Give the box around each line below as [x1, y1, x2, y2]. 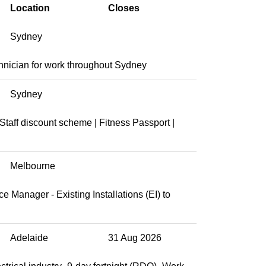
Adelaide [10, 232, 48, 243]
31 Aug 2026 [108, 232, 161, 243]
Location [10, 2, 50, 13]
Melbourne [10, 160, 55, 171]
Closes [108, 2, 140, 13]
